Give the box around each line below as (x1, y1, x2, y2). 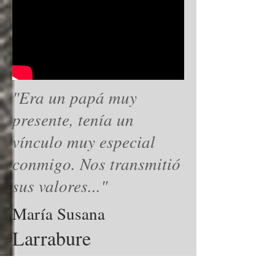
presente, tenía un (12, 108, 134, 130)
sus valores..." (12, 174, 107, 196)
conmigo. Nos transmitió (12, 152, 180, 174)
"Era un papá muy (12, 86, 137, 108)
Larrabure (12, 225, 91, 251)
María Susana (12, 203, 105, 225)
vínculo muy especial (12, 130, 155, 152)
